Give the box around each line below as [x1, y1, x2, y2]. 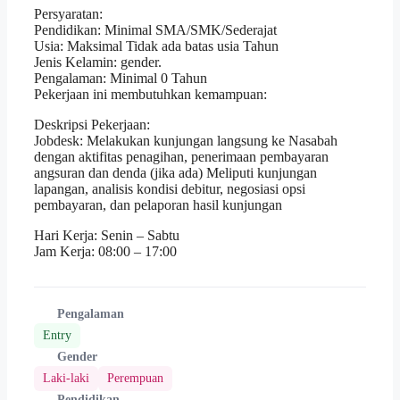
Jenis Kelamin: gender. [34, 54, 162, 71]
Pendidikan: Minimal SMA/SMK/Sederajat [34, 22, 277, 38]
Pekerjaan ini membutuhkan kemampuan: [34, 87, 267, 103]
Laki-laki [43, 371, 89, 386]
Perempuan [107, 371, 163, 386]
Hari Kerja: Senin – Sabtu [34, 228, 179, 244]
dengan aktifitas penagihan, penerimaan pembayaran [34, 149, 329, 165]
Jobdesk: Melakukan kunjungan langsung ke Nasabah [34, 133, 337, 149]
